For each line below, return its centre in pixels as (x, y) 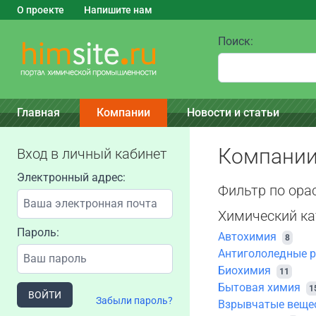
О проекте (41, 10)
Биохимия (244, 271)
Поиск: (236, 41)
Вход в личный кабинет (92, 154)
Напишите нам (118, 10)
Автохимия (247, 237)
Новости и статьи (233, 113)
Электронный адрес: (71, 177)
